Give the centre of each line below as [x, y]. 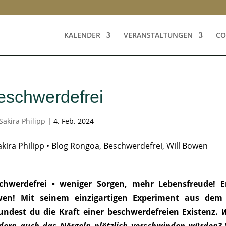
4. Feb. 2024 [73, 121]
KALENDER [82, 35]
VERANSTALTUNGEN [158, 35]
